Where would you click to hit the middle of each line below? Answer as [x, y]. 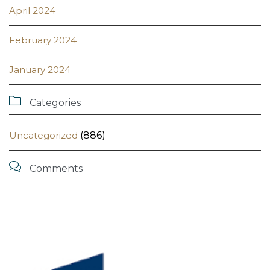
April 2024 [32, 11]
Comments [55, 169]
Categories [54, 103]
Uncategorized [43, 136]
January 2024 [40, 70]
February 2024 [43, 40]
